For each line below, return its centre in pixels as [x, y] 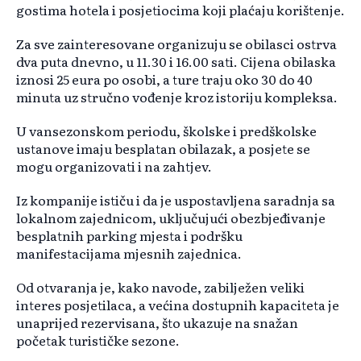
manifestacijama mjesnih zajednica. [129, 253]
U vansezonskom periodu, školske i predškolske [166, 131]
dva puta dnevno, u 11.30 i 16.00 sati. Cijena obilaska [176, 62]
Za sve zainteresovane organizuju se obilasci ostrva [176, 44]
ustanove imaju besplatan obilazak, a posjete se [163, 149]
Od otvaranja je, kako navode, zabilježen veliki [160, 287]
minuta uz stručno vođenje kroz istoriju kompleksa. [177, 97]
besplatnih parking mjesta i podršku [129, 236]
